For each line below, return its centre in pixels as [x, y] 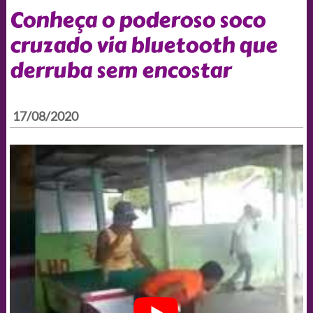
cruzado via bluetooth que [143, 45]
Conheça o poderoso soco [137, 20]
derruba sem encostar [120, 70]
